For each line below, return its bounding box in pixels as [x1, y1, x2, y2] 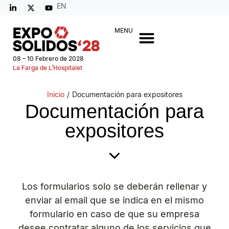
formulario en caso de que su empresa [30, 208, 199, 219]
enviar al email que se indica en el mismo [25, 194, 204, 205]
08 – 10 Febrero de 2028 [13, 55, 84, 62]
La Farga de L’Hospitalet [13, 64, 82, 72]
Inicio [47, 90, 64, 99]
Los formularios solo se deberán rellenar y [22, 180, 207, 192]
